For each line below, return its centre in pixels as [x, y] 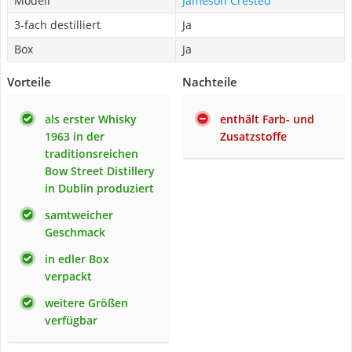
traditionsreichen [92, 154]
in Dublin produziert [99, 188]
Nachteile [210, 82]
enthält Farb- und [267, 119]
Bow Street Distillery [100, 171]
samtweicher [79, 215]
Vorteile [29, 82]
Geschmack [75, 232]
